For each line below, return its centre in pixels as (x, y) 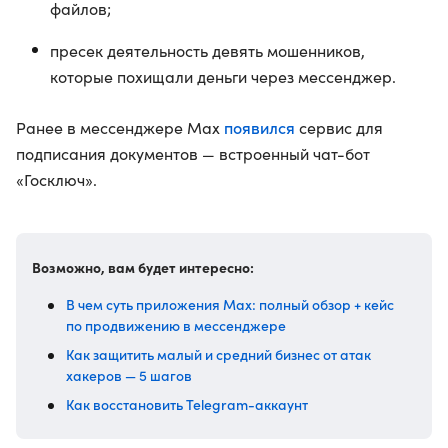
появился (259, 127)
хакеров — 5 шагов (129, 375)
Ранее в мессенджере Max (120, 127)
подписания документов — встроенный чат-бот (193, 153)
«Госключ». (56, 179)
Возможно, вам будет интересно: (143, 267)
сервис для (339, 127)
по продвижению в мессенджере (176, 325)
